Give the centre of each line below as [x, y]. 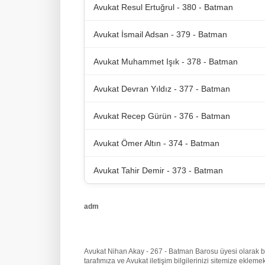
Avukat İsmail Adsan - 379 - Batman [160, 34]
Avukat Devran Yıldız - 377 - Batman [162, 88]
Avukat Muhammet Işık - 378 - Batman [166, 61]
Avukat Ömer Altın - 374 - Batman [156, 143]
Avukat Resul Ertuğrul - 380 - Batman [163, 7]
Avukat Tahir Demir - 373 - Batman [158, 170]
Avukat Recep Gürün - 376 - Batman [162, 116]
